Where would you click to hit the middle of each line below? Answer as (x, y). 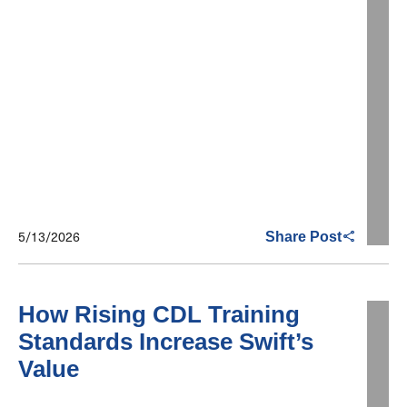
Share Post (303, 236)
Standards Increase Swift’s (166, 342)
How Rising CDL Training (159, 315)
